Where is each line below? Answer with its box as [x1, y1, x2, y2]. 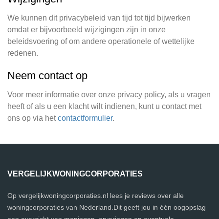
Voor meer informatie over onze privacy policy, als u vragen [7, 90, 211, 99]
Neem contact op [7, 69, 88, 82]
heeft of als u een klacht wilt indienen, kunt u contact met [7, 102, 201, 110]
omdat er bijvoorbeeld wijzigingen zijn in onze [7, 25, 166, 34]
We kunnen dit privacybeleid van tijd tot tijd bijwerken [7, 14, 191, 22]
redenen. [7, 49, 38, 57]
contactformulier [58, 114, 112, 122]
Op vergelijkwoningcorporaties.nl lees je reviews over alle [7, 192, 184, 199]
